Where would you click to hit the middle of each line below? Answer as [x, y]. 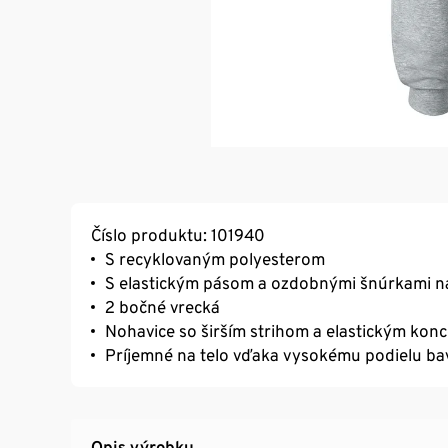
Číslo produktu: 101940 [178, 235]
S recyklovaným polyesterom [215, 259]
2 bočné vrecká [162, 307]
